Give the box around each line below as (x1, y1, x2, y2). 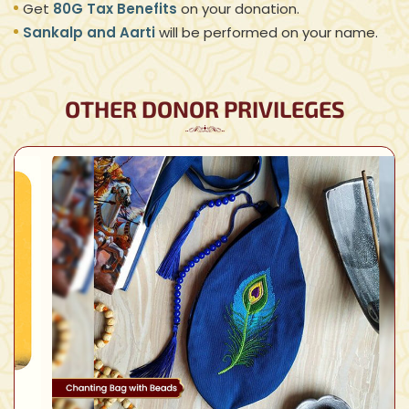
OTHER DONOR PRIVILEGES (64, 95, 345, 122)
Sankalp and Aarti (23, 23, 155, 42)
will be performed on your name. (155, 23, 378, 42)
